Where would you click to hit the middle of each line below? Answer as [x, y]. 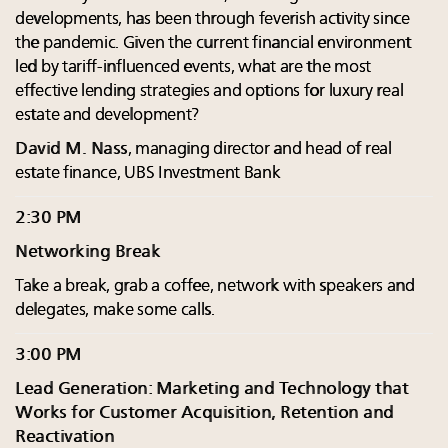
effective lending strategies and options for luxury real [209, 91]
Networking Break [87, 252]
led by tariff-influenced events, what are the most [193, 67]
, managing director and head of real [259, 149]
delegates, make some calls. [115, 310]
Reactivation [64, 437]
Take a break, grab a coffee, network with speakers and [215, 286]
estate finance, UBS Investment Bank [148, 173]
